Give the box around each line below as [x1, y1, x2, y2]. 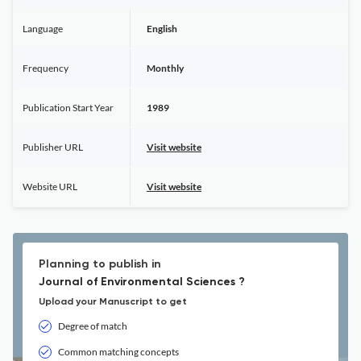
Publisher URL [23, 141, 83, 153]
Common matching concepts [58, 346, 179, 358]
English [147, 23, 177, 35]
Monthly [147, 62, 184, 74]
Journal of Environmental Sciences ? [39, 276, 245, 288]
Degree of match [58, 320, 127, 332]
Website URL [23, 180, 77, 193]
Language [23, 23, 63, 35]
